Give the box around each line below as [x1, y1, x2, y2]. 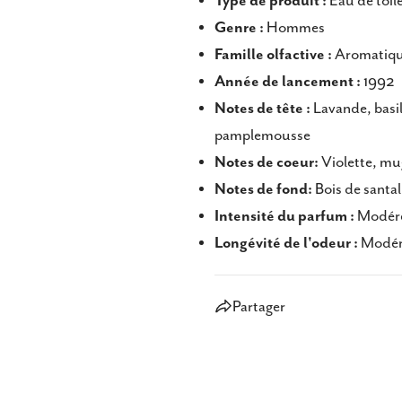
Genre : [214, 19, 264, 37]
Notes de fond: [214, 180, 312, 198]
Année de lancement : [214, 73, 361, 91]
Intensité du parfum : [214, 207, 354, 225]
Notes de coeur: [214, 153, 319, 171]
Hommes [264, 19, 325, 37]
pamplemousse [214, 127, 313, 144]
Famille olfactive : [214, 46, 332, 64]
